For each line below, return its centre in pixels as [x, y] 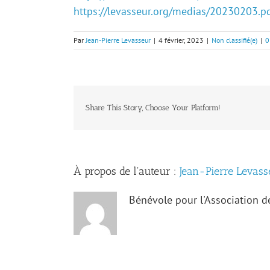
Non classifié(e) [234, 40]
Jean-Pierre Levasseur [118, 40]
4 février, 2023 [181, 40]
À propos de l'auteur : [127, 171]
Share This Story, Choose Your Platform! [153, 108]
